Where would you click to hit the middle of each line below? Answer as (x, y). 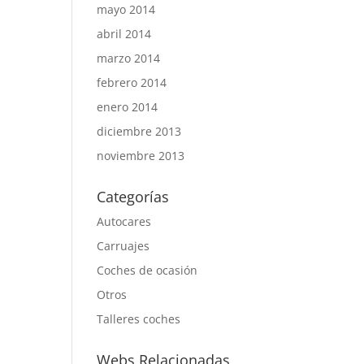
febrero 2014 (132, 82)
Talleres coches (139, 319)
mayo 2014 (126, 9)
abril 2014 (124, 34)
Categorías (133, 197)
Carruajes (123, 246)
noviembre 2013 (141, 156)
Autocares (124, 221)
